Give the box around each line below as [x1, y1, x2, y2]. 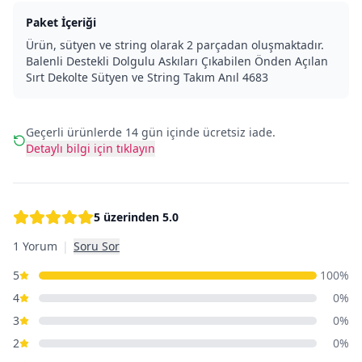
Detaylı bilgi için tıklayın [26, 140, 155, 156]
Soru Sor [74, 238, 120, 254]
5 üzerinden [94, 208, 162, 225]
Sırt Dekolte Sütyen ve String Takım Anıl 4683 [26, 69, 268, 85]
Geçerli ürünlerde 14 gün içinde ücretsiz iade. [26, 124, 276, 140]
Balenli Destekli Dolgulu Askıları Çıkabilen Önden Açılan [26, 53, 328, 69]
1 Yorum [13, 238, 57, 254]
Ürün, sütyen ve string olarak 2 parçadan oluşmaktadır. [26, 36, 324, 53]
